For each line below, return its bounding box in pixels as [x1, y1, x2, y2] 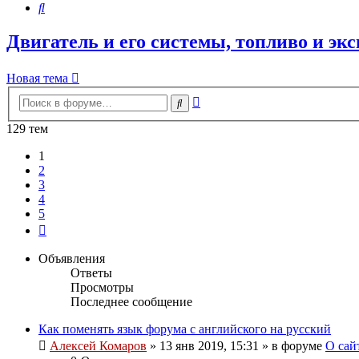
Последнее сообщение [71, 294, 192, 309]
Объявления [38, 251, 105, 265]
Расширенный [200, 91, 277, 106]
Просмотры [71, 280, 134, 294]
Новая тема [6, 71, 68, 86]
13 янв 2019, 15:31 [159, 338, 259, 353]
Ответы [71, 265, 112, 280]
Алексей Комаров [50, 338, 147, 353]
